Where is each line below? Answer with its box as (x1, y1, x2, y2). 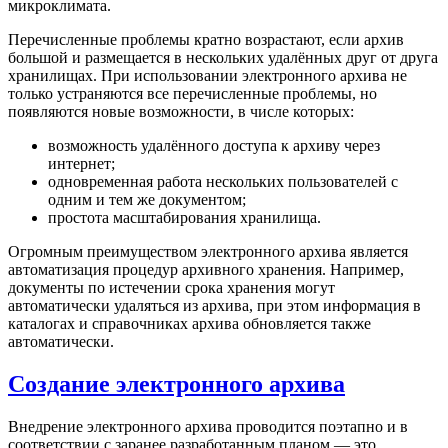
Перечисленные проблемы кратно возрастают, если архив (8, 30, 404, 48)
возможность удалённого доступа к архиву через (48, 136, 380, 154)
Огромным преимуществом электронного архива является (8, 242, 408, 260)
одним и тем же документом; (48, 190, 246, 208)
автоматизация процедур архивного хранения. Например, (8, 260, 404, 278)
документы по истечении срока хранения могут (8, 278, 335, 296)
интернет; (48, 154, 115, 172)
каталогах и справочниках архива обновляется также (8, 314, 371, 332)
